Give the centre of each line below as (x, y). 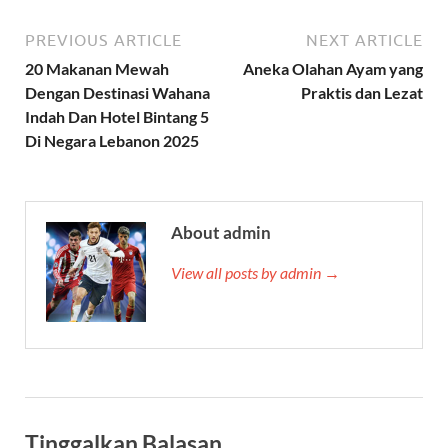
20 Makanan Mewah (97, 68)
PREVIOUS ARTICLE (103, 39)
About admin (221, 232)
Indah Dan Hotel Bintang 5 (117, 116)
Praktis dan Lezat (362, 92)
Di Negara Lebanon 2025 (112, 140)
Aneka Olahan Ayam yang (333, 68)
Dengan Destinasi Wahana (117, 92)
